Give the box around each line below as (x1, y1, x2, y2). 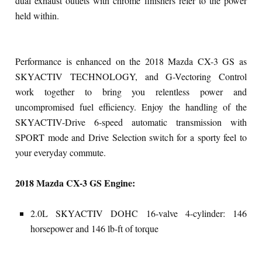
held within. (15, 9, 59, 22)
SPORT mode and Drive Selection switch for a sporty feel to (15, 130, 247, 143)
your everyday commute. (15, 146, 106, 158)
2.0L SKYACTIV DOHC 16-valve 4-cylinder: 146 (30, 206, 247, 219)
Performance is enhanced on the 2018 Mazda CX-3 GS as (15, 54, 247, 67)
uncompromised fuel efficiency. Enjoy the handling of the (15, 100, 247, 113)
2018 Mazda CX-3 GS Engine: (15, 175, 135, 189)
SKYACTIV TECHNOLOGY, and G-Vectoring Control (15, 70, 247, 82)
